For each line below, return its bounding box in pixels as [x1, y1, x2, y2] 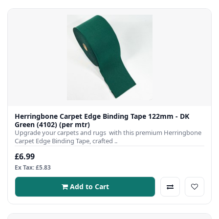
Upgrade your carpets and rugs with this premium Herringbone [15, 128, 201, 137]
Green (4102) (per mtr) [59, 120, 90, 130]
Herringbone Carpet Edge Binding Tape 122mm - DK [15, 111, 189, 121]
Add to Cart [69, 182, 109, 192]
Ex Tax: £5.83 [15, 163, 51, 172]
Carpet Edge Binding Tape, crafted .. [15, 136, 117, 146]
